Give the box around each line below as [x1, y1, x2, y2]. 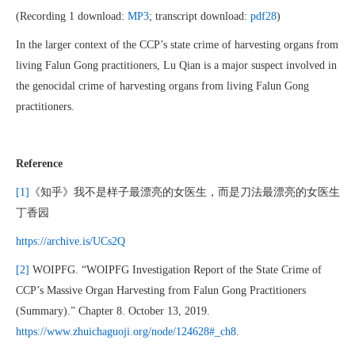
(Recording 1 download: [16, 10, 128, 22]
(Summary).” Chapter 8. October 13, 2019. [16, 305, 210, 317]
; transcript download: [149, 10, 250, 22]
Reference [16, 158, 63, 170]
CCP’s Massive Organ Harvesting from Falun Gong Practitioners [16, 284, 306, 296]
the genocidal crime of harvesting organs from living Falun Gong [16, 80, 309, 92]
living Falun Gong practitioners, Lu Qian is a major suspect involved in [16, 59, 337, 71]
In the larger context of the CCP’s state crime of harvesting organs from [16, 39, 338, 51]
